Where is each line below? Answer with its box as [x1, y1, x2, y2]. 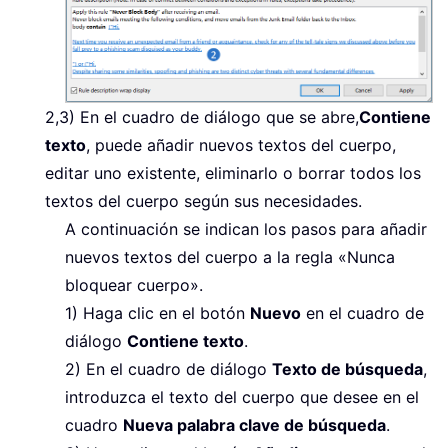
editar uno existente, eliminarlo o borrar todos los [45, 162, 421, 183]
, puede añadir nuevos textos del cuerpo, [86, 134, 396, 155]
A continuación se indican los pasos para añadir [65, 218, 427, 239]
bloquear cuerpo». [65, 274, 203, 295]
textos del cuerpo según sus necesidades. [45, 190, 362, 211]
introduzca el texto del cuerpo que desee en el [65, 386, 419, 407]
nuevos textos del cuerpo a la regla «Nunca [65, 246, 395, 267]
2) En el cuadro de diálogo [65, 358, 272, 379]
